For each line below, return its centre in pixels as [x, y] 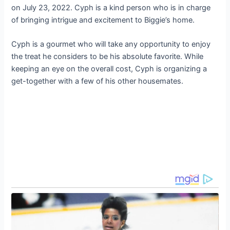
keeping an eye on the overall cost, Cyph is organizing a [109, 69]
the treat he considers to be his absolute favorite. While [108, 57]
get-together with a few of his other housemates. [98, 81]
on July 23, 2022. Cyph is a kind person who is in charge [111, 7]
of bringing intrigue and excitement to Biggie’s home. [103, 20]
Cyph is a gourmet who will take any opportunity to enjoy [111, 44]
